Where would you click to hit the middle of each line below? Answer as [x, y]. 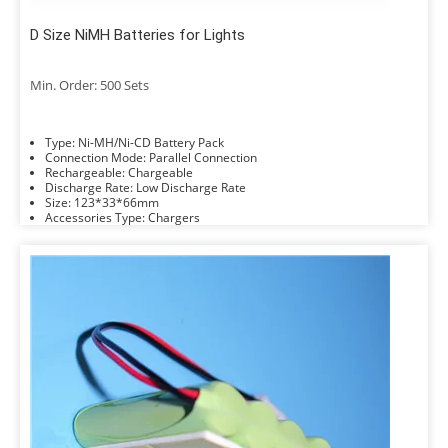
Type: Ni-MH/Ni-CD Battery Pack [151, 142]
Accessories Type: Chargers [174, 217]
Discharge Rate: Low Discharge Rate [191, 187]
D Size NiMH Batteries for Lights [137, 35]
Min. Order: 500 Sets [89, 85]
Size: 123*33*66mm [116, 202]
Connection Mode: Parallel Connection [203, 157]
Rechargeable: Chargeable [160, 172]
